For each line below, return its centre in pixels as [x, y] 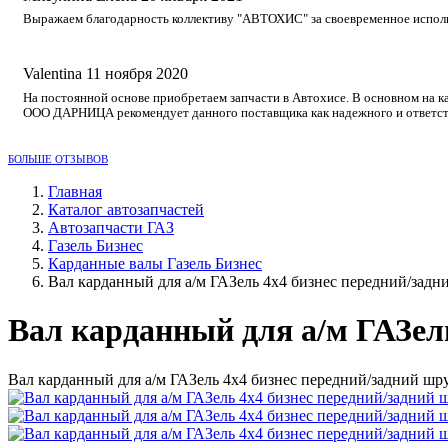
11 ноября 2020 [137, 74]
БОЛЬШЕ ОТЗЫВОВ [58, 158]
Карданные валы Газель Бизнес [155, 263]
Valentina [52, 74]
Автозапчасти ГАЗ [111, 227]
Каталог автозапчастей [126, 209]
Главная [75, 191]
